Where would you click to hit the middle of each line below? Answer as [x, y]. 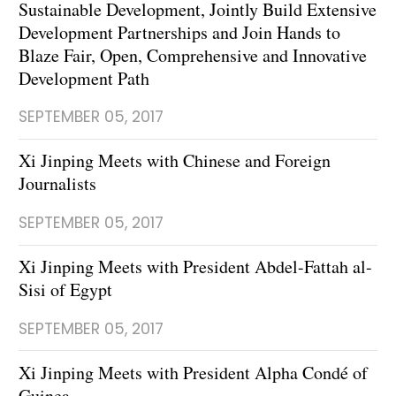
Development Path [84, 78]
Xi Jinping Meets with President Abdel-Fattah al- [195, 267]
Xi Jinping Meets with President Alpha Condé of [193, 372]
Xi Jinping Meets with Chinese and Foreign [175, 161]
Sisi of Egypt [65, 290]
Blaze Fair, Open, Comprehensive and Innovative [193, 55]
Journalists [57, 184]
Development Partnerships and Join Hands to [179, 32]
